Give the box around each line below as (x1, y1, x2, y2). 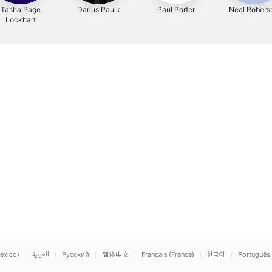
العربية (32, 250, 49, 259)
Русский (62, 250, 89, 259)
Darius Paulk (76, 5, 120, 14)
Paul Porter (157, 5, 195, 14)
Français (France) (141, 250, 194, 259)
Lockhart (5, 15, 36, 24)
